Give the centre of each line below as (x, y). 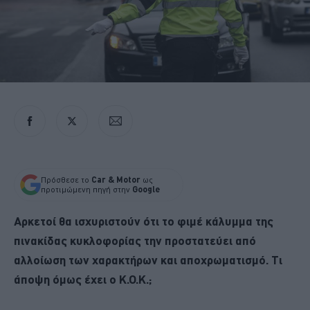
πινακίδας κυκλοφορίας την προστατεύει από (135, 240)
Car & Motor (116, 179)
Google (146, 189)
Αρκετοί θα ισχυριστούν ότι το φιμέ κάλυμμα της (144, 221)
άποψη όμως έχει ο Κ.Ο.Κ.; (83, 279)
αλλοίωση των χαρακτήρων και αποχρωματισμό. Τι (148, 259)
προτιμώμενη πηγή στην (86, 189)
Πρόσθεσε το (66, 180)
